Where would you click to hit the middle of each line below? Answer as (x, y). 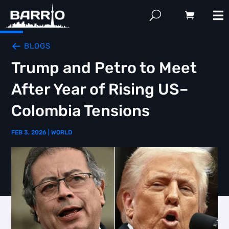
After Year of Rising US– (100, 89)
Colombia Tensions (81, 111)
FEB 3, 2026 (29, 132)
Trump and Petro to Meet (104, 68)
